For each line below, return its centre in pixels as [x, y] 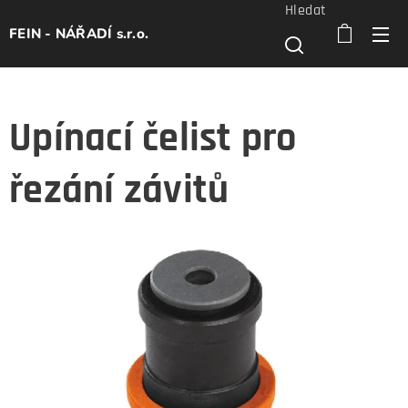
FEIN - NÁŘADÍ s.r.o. [79, 34]
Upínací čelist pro [153, 138]
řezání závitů [119, 190]
